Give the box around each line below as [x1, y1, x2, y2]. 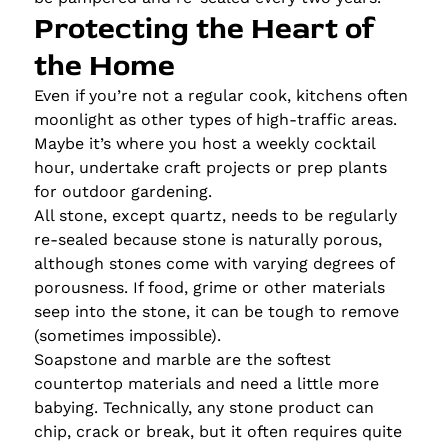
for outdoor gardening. [33, 181, 212, 201]
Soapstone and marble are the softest [33, 349, 331, 369]
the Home [33, 46, 175, 84]
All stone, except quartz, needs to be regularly [33, 205, 397, 225]
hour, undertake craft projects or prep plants [33, 157, 387, 177]
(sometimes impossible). [33, 325, 221, 345]
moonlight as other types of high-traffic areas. [33, 109, 397, 129]
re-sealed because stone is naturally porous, [33, 229, 382, 249]
